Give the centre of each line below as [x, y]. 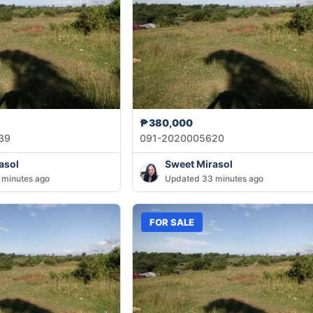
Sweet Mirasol [199, 164]
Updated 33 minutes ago [214, 179]
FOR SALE [172, 222]
